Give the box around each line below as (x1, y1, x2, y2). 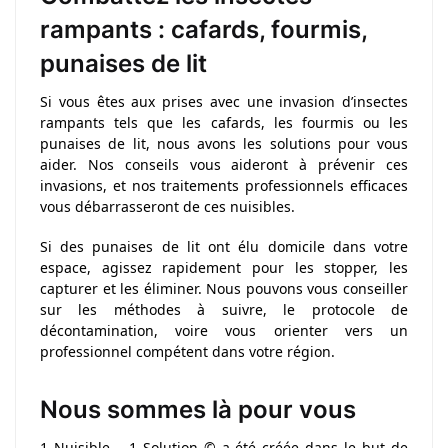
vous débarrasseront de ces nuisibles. (40, 196, 295, 216)
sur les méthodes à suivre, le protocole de (40, 300, 408, 320)
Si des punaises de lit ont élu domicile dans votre (40, 237, 408, 257)
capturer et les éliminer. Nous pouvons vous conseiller (40, 279, 408, 299)
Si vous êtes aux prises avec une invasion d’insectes (40, 91, 408, 111)
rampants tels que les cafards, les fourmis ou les (40, 112, 408, 132)
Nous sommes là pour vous (40, 395, 356, 425)
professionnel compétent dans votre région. (40, 342, 335, 362)
